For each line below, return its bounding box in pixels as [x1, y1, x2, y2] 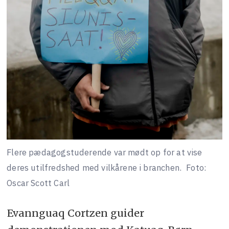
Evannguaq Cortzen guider [7, 207, 144, 220]
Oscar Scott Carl [7, 177, 70, 189]
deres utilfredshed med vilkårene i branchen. [7, 162, 182, 173]
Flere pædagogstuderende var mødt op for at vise [7, 146, 202, 158]
